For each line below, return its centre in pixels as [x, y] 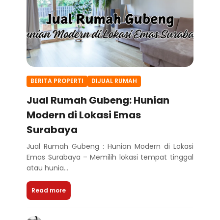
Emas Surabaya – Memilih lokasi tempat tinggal [110, 157]
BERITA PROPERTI [57, 81]
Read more [49, 190]
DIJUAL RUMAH [114, 81]
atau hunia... [48, 168]
